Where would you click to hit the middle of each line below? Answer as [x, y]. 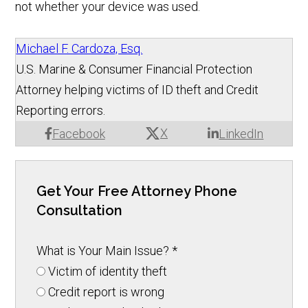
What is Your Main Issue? [104, 250]
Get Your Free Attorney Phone [137, 191]
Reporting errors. [61, 110]
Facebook [78, 133]
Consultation [80, 210]
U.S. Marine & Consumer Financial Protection [134, 69]
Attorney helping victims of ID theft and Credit [137, 89]
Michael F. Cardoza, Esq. [79, 48]
